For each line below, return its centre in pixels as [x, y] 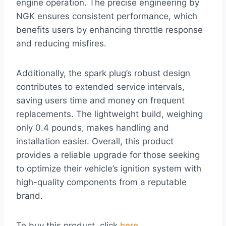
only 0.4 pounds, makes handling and [93, 127]
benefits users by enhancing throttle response [109, 30]
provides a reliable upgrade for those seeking [108, 155]
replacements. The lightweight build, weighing [109, 114]
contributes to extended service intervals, [100, 87]
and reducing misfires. [61, 43]
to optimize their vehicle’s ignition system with [109, 168]
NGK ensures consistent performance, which [107, 16]
